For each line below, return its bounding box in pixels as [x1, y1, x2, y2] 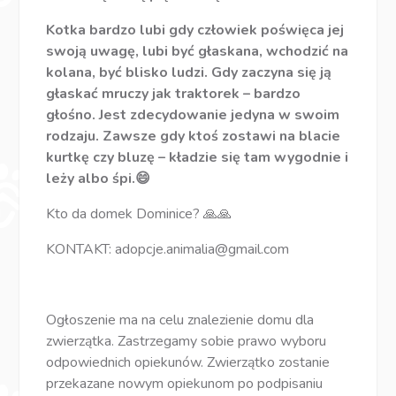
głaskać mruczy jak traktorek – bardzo [46, 83, 301, 103]
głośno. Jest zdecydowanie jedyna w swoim [46, 104, 340, 125]
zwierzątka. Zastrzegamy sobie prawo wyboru [46, 331, 327, 351]
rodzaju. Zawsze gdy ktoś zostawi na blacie [46, 126, 341, 146]
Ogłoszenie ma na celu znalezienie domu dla [46, 309, 315, 330]
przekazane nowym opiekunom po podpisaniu [46, 373, 324, 393]
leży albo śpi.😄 [46, 168, 151, 188]
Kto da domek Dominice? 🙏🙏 [46, 203, 232, 224]
